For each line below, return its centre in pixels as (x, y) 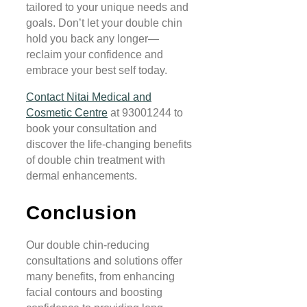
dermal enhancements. (82, 176)
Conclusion (82, 213)
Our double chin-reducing (88, 245)
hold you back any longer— (93, 39)
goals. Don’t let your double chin (104, 23)
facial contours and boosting (94, 293)
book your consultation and (91, 129)
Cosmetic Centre (67, 113)
